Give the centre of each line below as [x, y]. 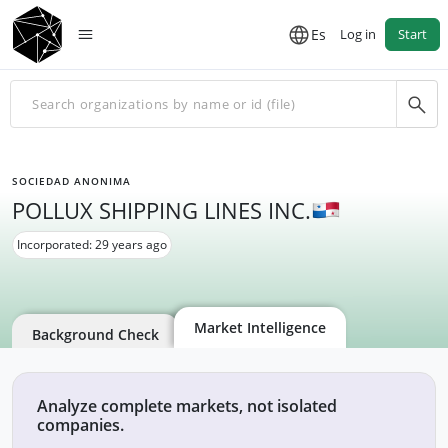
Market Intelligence [260, 327]
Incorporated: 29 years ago [92, 244]
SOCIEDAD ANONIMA [71, 181]
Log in [358, 34]
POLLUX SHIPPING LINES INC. [161, 210]
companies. [80, 425]
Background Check [95, 334]
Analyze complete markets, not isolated [187, 406]
